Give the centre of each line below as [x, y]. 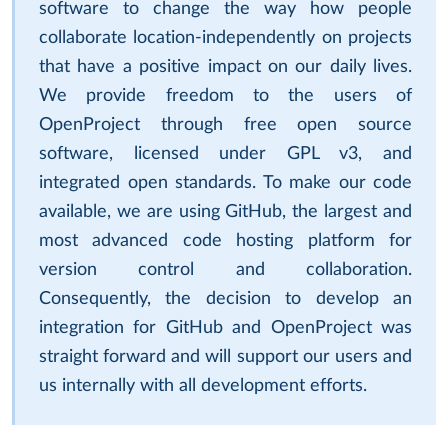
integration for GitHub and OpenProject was [225, 327]
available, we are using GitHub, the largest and [225, 211]
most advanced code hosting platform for [225, 240]
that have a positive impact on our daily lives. [225, 66]
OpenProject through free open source [225, 124]
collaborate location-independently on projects [225, 37]
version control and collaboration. [225, 269]
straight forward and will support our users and [225, 356]
